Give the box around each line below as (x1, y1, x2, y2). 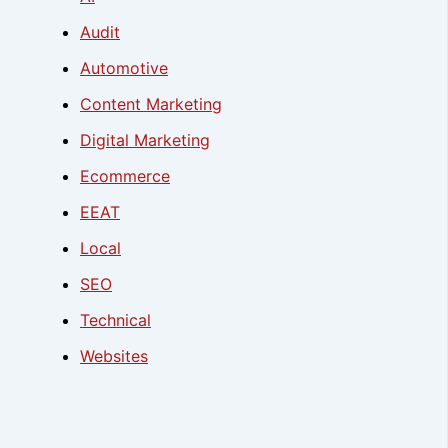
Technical (80, 310, 151, 331)
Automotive (80, 58, 168, 79)
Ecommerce (80, 166, 170, 187)
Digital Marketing (80, 130, 210, 151)
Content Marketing (80, 94, 222, 115)
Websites (80, 346, 148, 367)
